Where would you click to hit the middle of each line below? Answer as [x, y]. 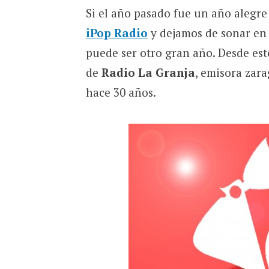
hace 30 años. [121, 92]
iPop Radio [116, 32]
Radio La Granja [148, 72]
